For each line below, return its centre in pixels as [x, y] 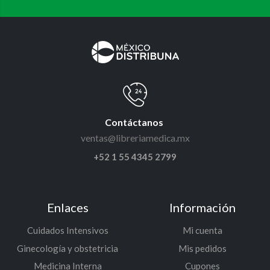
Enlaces [67, 207]
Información [202, 207]
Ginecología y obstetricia [67, 248]
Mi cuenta [202, 230]
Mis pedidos [202, 248]
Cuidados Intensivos [67, 230]
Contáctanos [135, 122]
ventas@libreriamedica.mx [135, 137]
